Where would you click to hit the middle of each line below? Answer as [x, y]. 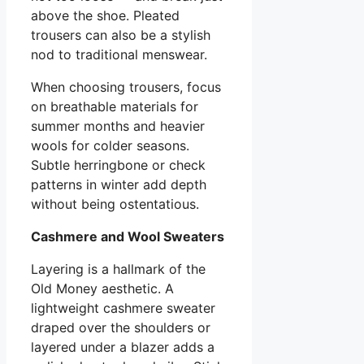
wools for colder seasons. [110, 145]
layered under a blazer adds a [123, 347]
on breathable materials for [115, 106]
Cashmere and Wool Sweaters [128, 236]
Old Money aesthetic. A [102, 288]
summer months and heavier [118, 126]
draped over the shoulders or [121, 327]
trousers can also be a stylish [121, 35]
